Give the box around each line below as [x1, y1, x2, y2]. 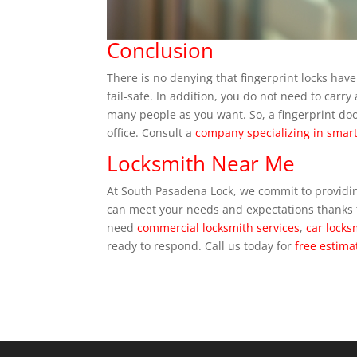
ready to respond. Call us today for [107, 237, 296, 253]
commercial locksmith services [137, 219, 300, 235]
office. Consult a [107, 124, 196, 140]
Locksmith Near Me [107, 148, 296, 178]
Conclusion [107, 35, 214, 65]
